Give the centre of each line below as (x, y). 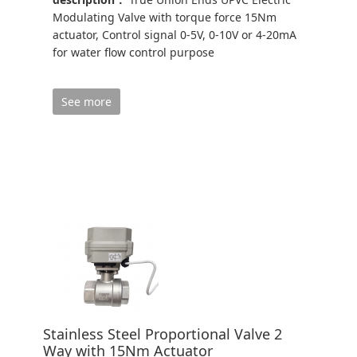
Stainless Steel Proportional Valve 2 (163, 334)
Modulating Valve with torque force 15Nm (165, 18)
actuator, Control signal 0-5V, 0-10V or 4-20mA (175, 35)
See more (87, 102)
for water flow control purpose (134, 53)
